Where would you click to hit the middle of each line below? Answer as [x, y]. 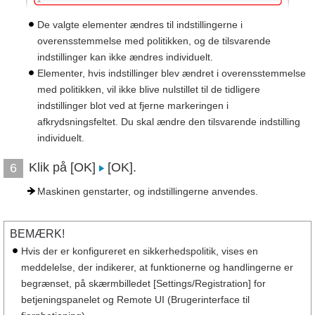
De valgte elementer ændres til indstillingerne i [140, 24]
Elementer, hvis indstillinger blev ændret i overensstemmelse [172, 73]
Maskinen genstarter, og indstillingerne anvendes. [148, 191]
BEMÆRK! [37, 233]
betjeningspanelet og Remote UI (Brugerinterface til [135, 299]
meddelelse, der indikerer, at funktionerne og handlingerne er [157, 267]
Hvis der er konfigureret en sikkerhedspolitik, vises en [140, 251]
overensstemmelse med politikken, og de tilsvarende [154, 40]
